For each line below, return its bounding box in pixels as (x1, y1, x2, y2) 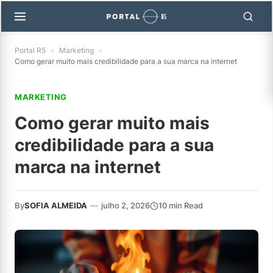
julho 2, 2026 (101, 200, 150, 210)
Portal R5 (15, 46, 46, 55)
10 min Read (158, 200, 203, 210)
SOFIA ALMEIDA (24, 200, 87, 210)
